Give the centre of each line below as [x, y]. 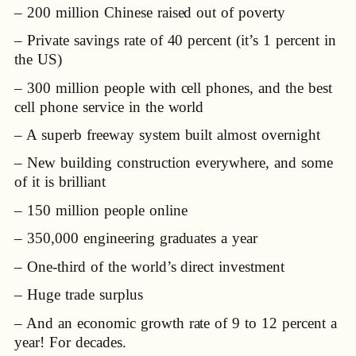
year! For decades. [70, 342]
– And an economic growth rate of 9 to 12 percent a [176, 323]
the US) [38, 60]
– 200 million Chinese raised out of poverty [150, 12]
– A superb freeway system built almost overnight [168, 135]
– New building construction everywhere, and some [174, 163]
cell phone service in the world [109, 106]
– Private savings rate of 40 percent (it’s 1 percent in [175, 41]
